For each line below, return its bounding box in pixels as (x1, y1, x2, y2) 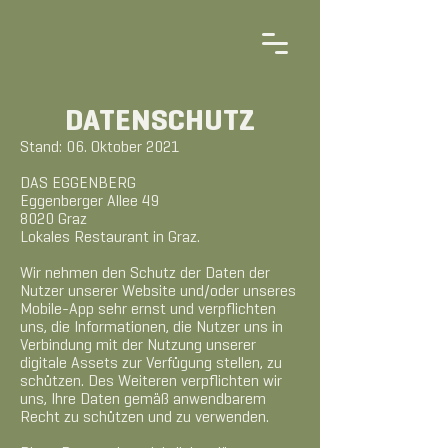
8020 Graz (20, 213, 87, 227)
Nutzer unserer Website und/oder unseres (20, 285, 296, 299)
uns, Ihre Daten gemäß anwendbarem (20, 393, 266, 407)
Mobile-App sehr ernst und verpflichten (20, 303, 276, 317)
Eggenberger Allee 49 (20, 195, 159, 209)
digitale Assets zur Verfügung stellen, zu (20, 357, 282, 371)
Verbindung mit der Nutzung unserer (20, 339, 256, 353)
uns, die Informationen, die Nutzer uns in (20, 321, 283, 335)
